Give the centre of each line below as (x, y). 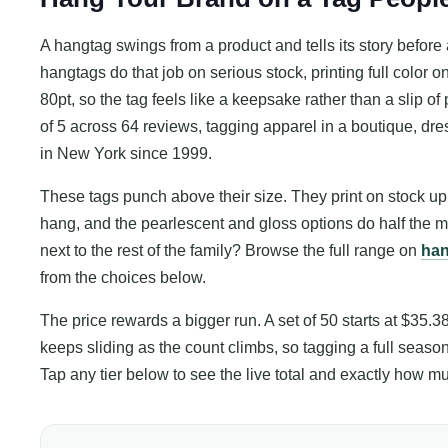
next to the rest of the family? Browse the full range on (230, 251)
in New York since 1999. (126, 154)
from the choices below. (123, 278)
